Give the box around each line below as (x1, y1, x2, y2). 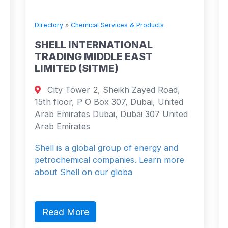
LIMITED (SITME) (34, 62, 118, 74)
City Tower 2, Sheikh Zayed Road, (44, 84, 180, 95)
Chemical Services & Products (70, 21, 163, 29)
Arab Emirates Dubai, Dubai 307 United (34, 108, 187, 119)
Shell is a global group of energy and (34, 142, 178, 153)
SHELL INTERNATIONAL (34, 38, 152, 51)
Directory (34, 21, 63, 29)
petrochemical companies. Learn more (34, 154, 184, 165)
